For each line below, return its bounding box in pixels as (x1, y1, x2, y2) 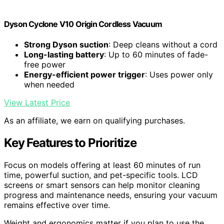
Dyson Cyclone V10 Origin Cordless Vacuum (4, 18, 162, 29)
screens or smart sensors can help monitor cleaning (4, 179, 200, 190)
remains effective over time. (4, 199, 110, 210)
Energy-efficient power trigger (24, 69, 145, 79)
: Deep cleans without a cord (108, 39, 217, 49)
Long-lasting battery (24, 49, 104, 59)
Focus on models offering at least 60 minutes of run (4, 159, 200, 170)
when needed (24, 79, 74, 89)
